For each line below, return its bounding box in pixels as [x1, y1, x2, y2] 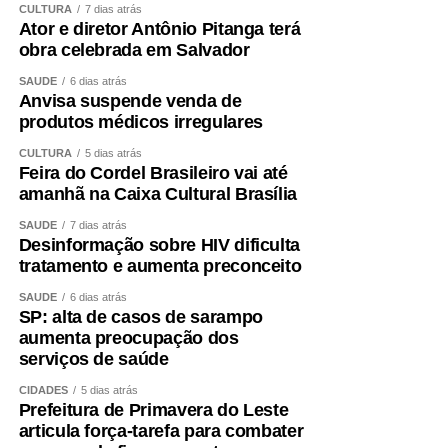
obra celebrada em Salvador [18, 40, 250, 60]
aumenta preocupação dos [18, 328, 239, 348]
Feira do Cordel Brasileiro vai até [18, 163, 288, 183]
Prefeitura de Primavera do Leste [18, 400, 289, 420]
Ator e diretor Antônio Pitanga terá [18, 19, 301, 39]
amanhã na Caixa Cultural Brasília [18, 184, 298, 204]
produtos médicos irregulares [18, 112, 263, 132]
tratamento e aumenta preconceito [18, 256, 302, 276]
